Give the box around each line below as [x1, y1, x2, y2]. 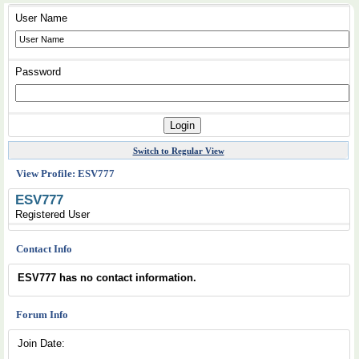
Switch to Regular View [132, 146, 224, 155]
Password [15, 66, 61, 78]
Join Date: [18, 337, 65, 349]
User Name [15, 12, 67, 24]
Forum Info [16, 309, 68, 321]
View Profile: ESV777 [16, 167, 115, 179]
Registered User [15, 208, 90, 220]
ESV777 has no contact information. [18, 272, 196, 284]
